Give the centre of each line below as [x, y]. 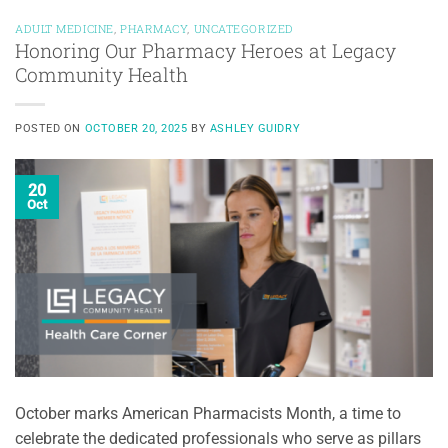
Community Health [101, 75]
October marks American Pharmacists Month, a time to [208, 413]
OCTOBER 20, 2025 [136, 129]
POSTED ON [50, 129]
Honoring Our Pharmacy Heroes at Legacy [205, 51]
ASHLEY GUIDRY [255, 129]
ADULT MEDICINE [64, 28]
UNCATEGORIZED [243, 28]
